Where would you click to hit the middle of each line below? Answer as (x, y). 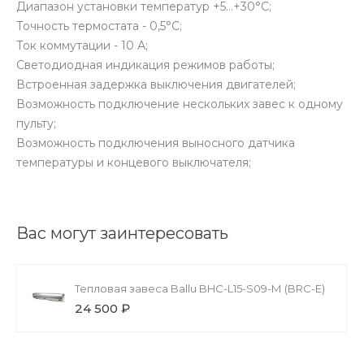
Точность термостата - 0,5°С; (99, 26)
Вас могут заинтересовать (122, 233)
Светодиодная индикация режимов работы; (145, 65)
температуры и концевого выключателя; (134, 162)
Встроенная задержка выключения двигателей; (156, 84)
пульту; (36, 123)
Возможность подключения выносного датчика (156, 143)
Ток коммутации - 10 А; (82, 45)
